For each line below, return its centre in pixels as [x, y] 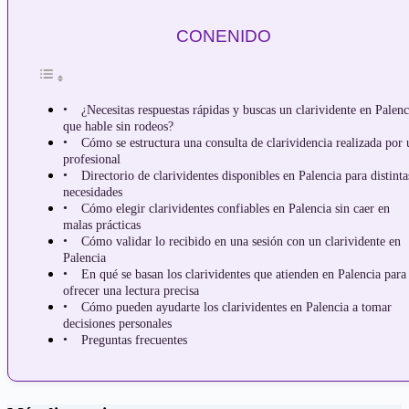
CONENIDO [224, 37]
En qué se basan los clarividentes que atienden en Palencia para [243, 274]
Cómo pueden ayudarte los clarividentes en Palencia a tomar [236, 307]
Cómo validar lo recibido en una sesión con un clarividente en [241, 241]
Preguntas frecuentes [134, 340]
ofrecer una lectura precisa [131, 291]
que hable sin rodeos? [118, 126]
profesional [92, 159]
